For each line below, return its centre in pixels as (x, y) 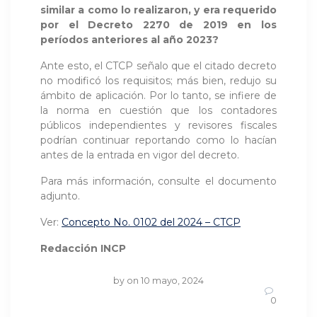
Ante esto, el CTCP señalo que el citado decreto (158, 65)
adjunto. (60, 196)
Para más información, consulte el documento (158, 181)
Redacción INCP (83, 248)
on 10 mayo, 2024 (166, 280)
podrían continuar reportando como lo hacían (158, 140)
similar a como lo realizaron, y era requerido (158, 10)
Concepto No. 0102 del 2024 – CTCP (151, 222)
